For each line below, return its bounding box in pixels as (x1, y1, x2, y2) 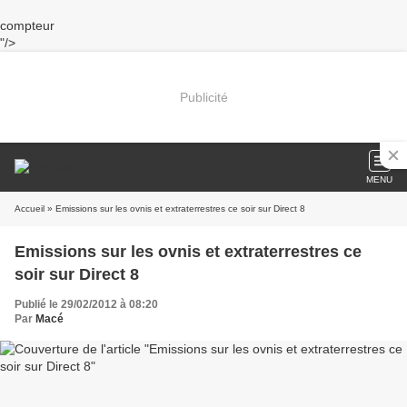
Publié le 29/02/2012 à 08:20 (15, 298, 158, 311)
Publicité (179, 89, 228, 104)
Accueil (15, 203, 45, 213)
